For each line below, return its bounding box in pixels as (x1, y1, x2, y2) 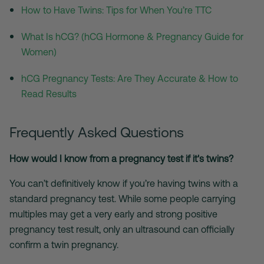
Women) (21, 47, 57, 58)
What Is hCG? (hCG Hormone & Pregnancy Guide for (21, 31, 243, 42)
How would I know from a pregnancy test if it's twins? (9, 153, 233, 164)
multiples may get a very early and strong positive (9, 209, 217, 220)
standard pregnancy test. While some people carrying (9, 193, 236, 204)
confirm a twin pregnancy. (9, 239, 121, 250)
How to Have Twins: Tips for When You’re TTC (21, 5, 212, 16)
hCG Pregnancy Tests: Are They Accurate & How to (21, 73, 238, 84)
